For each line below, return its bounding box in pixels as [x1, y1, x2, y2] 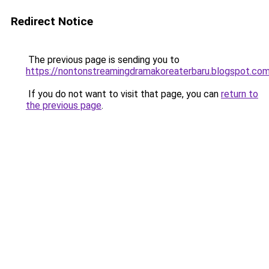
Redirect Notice [11, 14, 93, 28]
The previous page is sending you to [26, 54, 180, 65]
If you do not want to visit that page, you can [26, 88, 221, 100]
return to [221, 88, 258, 100]
